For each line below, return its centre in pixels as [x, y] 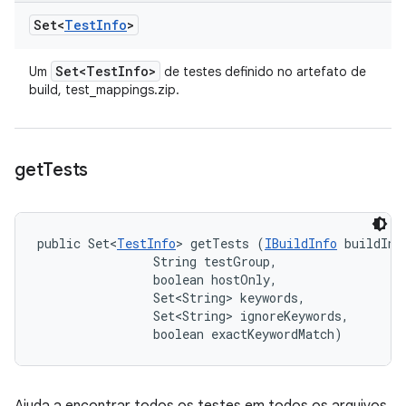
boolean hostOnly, [161, 280]
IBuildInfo [301, 243]
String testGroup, [161, 261]
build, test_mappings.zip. [104, 90]
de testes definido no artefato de [263, 72]
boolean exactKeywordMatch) [190, 334]
